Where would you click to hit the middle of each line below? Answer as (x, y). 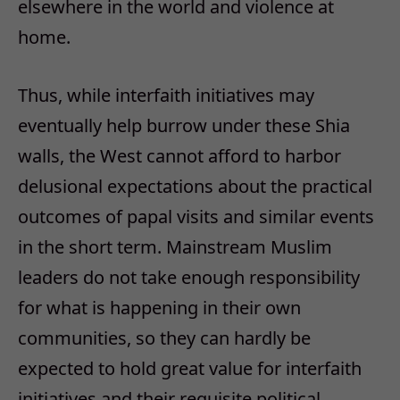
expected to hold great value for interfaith (190, 368)
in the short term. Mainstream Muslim (175, 246)
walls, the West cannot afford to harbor (179, 155)
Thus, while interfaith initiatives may (166, 95)
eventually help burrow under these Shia (184, 125)
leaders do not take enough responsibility (189, 277)
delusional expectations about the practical (195, 186)
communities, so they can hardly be (164, 337)
